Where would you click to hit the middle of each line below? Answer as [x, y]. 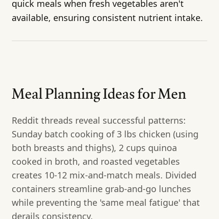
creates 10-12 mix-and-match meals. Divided [104, 175]
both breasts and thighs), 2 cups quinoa [94, 147]
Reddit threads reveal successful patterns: [99, 120]
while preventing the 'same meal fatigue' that [106, 202]
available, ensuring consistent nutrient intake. [107, 17]
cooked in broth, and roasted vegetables [96, 161]
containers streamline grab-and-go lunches [101, 188]
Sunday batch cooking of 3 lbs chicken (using [105, 134]
